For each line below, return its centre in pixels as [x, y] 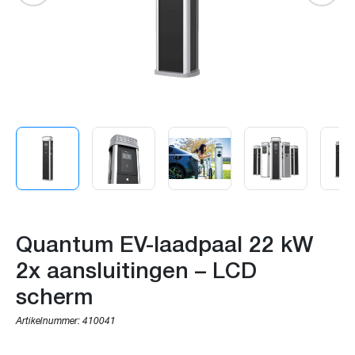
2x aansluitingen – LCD [136, 269]
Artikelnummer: [48, 321]
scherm [54, 295]
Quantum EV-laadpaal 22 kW [164, 242]
